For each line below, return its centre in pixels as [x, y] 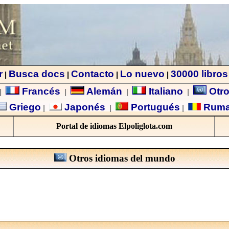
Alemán [104, 91]
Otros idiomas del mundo [121, 158]
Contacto [93, 74]
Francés [40, 91]
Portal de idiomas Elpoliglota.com [114, 126]
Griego [24, 107]
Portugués [154, 107]
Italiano [164, 91]
